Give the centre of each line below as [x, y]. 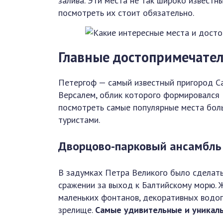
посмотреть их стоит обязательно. [126, 13]
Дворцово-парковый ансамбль [140, 146]
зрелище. [77, 210]
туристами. [79, 119]
